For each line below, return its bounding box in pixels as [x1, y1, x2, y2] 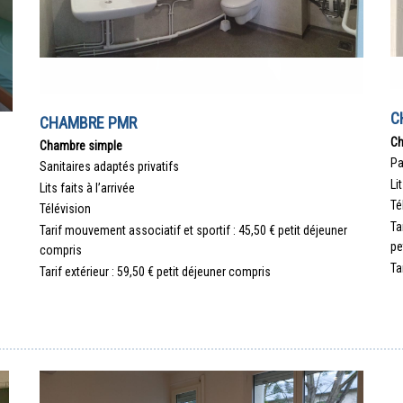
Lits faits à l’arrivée [40, 180, 135, 195]
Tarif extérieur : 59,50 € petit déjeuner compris [40, 264, 271, 279]
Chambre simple [40, 138, 122, 153]
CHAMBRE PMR [40, 112, 137, 132]
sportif [196, 222, 230, 237]
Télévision [40, 201, 91, 217]
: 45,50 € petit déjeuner [230, 222, 347, 237]
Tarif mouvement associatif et [40, 222, 196, 237]
